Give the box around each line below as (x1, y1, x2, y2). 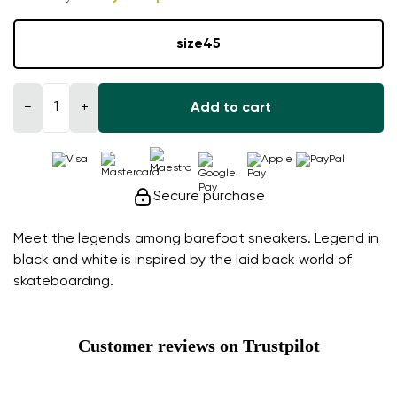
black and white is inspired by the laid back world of (13, 253, 352, 268)
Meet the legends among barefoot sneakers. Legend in (13, 231, 378, 246)
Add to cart (190, 100, 271, 115)
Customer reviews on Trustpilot (77, 335, 320, 355)
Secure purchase (153, 189, 265, 204)
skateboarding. (13, 274, 113, 289)
